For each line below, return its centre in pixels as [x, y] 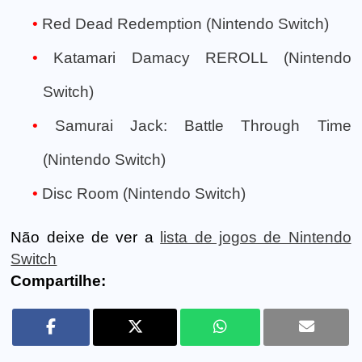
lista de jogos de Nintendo [256, 237]
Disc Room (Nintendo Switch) [144, 193]
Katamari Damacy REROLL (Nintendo [202, 57]
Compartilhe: [59, 280]
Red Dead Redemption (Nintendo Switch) [185, 23]
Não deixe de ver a [86, 237]
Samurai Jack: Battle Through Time [203, 125]
